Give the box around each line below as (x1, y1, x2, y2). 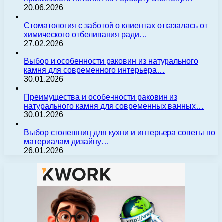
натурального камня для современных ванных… (24, 101, 204, 110)
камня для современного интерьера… (24, 65, 165, 74)
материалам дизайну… (24, 137, 109, 146)
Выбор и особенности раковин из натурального (24, 56, 198, 65)
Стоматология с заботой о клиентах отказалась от (24, 21, 208, 30)
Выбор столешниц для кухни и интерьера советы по (24, 128, 215, 137)
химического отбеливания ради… (24, 30, 147, 39)
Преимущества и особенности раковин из (24, 92, 177, 101)
